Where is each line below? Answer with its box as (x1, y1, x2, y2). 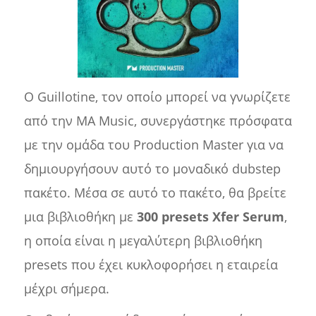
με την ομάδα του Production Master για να (23, 136, 284, 154)
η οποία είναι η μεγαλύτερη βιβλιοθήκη (23, 232, 262, 250)
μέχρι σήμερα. (23, 280, 109, 298)
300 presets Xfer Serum (136, 208, 284, 226)
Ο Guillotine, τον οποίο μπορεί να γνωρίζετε (23, 88, 291, 106)
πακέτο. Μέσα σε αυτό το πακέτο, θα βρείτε (23, 184, 286, 202)
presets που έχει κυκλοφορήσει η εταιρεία (23, 256, 278, 274)
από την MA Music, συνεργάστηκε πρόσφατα (23, 112, 292, 130)
